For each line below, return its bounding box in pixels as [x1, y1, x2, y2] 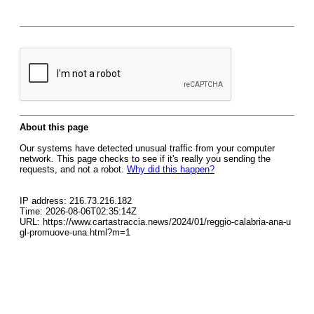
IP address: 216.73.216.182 [20, 196, 132, 206]
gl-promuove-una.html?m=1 [20, 227, 130, 238]
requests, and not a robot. [20, 164, 127, 175]
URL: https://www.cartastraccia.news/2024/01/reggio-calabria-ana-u [20, 217, 291, 227]
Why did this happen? [127, 164, 214, 175]
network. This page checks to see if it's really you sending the [20, 153, 271, 164]
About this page [20, 122, 88, 132]
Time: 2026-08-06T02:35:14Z [20, 206, 137, 217]
